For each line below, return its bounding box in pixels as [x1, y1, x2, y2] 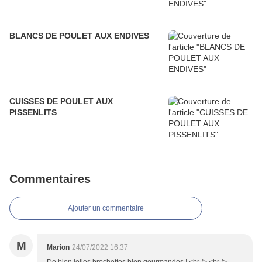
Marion [47, 243, 70, 252]
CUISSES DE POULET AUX [9, 96, 113, 106]
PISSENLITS [9, 108, 57, 118]
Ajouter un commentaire [68, 204, 144, 213]
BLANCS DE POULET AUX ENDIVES [9, 31, 149, 41]
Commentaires [9, 173, 91, 186]
